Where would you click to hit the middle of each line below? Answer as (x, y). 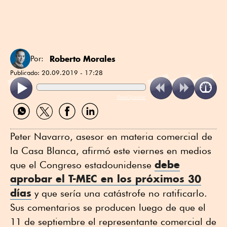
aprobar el (39, 178)
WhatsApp (28, 123)
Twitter (43, 123)
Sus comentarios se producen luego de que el (108, 207)
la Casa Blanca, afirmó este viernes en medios (111, 150)
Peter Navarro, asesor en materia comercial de (111, 136)
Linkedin (93, 123)
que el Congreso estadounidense (82, 164)
